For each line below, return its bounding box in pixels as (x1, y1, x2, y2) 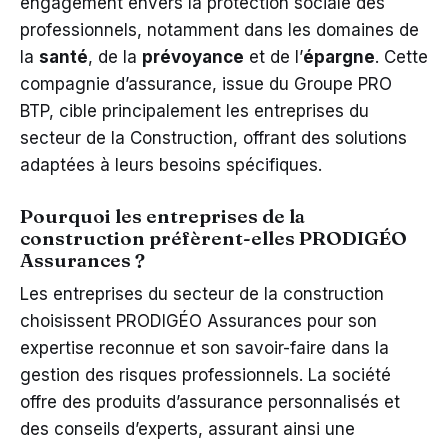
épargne (303, 47, 375, 68)
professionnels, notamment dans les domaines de (20, 20, 419, 41)
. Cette (375, 47, 428, 68)
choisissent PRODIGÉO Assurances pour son (20, 311, 377, 332)
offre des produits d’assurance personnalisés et (20, 392, 400, 413)
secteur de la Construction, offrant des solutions (20, 128, 407, 149)
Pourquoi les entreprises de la (20, 204, 305, 229)
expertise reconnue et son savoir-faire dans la (20, 338, 389, 359)
